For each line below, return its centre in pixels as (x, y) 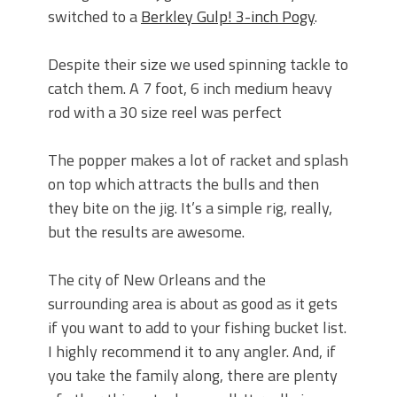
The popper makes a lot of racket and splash (198, 160)
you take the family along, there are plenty (193, 376)
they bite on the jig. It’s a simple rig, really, (190, 208)
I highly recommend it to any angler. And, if (192, 352)
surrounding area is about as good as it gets (193, 304)
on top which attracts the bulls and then (183, 184)
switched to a (94, 17)
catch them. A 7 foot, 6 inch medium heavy (190, 89)
